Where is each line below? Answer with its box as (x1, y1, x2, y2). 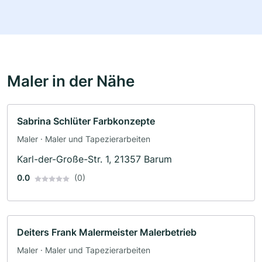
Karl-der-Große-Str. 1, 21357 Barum (17, 153, 172, 166)
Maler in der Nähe (7, 71, 135, 91)
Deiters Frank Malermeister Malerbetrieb (17, 226, 196, 239)
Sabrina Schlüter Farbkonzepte (17, 115, 155, 127)
